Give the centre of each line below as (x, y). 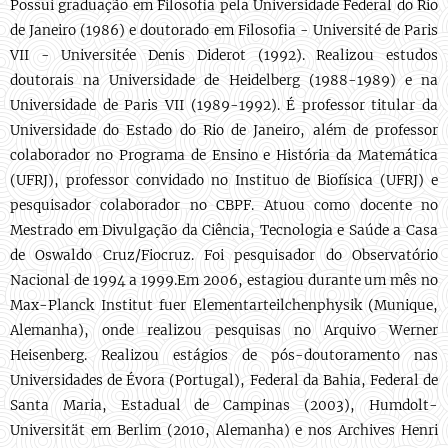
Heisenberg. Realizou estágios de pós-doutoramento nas (224, 355)
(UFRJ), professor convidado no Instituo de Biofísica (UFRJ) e (224, 180)
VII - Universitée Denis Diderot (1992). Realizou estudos (224, 55)
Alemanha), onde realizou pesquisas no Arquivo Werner (224, 330)
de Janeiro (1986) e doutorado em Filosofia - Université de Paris (224, 30)
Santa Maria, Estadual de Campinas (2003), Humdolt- (224, 405)
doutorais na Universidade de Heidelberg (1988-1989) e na (224, 80)
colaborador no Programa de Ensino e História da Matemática (224, 155)
